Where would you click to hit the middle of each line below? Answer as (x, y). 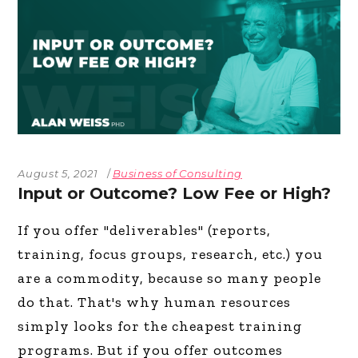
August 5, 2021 (58, 174)
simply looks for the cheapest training (160, 326)
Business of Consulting (177, 174)
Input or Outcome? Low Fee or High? (175, 194)
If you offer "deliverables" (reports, (145, 231)
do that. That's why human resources (155, 302)
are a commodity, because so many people (170, 278)
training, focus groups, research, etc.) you (171, 255)
